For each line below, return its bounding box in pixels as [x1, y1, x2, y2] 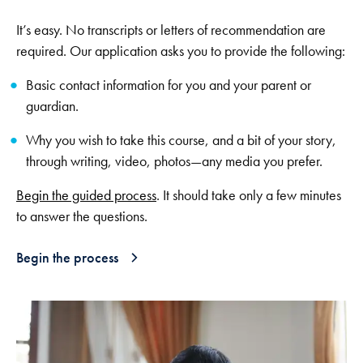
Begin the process [16, 247, 118, 267]
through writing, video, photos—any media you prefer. [26, 152, 322, 170]
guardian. [26, 96, 79, 115]
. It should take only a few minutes [156, 186, 341, 204]
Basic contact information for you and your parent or [26, 75, 311, 94]
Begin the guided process [16, 186, 156, 204]
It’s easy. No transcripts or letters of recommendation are [16, 20, 326, 39]
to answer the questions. [16, 207, 147, 225]
